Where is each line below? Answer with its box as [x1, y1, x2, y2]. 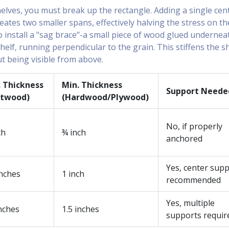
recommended [166, 174, 221, 186]
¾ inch [62, 127, 86, 138]
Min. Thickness [62, 79, 122, 90]
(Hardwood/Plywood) [62, 91, 149, 103]
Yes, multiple [166, 197, 215, 209]
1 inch [62, 168, 84, 179]
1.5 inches [62, 203, 99, 215]
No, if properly [166, 121, 222, 132]
